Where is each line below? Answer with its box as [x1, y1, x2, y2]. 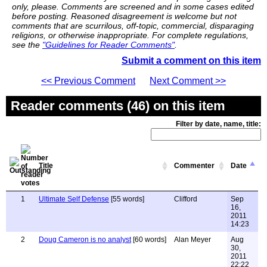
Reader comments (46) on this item [11, 98, 225, 113]
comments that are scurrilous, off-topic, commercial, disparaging [12, 21, 254, 30]
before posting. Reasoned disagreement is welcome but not [12, 11, 237, 21]
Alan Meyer [174, 235, 211, 244]
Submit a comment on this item [122, 55, 261, 66]
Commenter [174, 162, 215, 170]
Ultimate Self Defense [39, 195, 109, 203]
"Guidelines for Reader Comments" [42, 40, 175, 49]
